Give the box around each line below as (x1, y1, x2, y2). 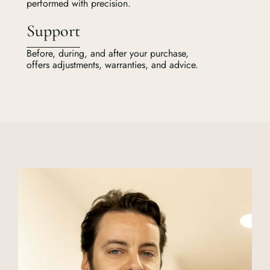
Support (27, 20, 80, 41)
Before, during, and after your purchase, (27, 46, 189, 60)
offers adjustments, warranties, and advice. (27, 57, 198, 72)
